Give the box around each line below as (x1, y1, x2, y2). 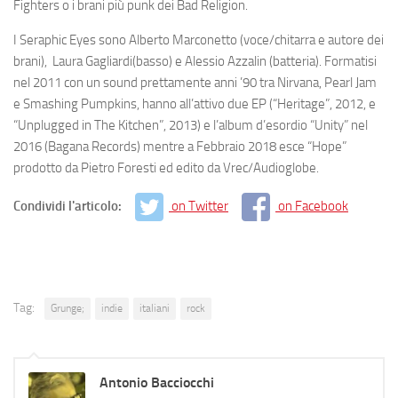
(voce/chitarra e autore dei (237, 31, 384, 48)
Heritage (277, 95, 325, 112)
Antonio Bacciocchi (99, 374, 214, 392)
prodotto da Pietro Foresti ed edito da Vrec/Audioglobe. (13, 159, 319, 176)
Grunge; (51, 302, 84, 315)
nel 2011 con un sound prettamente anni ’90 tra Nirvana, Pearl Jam (13, 74, 377, 91)
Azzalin (227, 52, 267, 69)
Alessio (185, 52, 225, 69)
